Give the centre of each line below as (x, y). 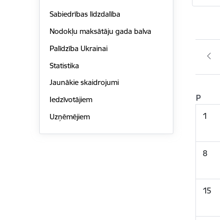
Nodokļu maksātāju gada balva (100, 31)
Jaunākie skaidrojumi (84, 82)
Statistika (64, 65)
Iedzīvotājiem (71, 100)
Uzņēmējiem (69, 116)
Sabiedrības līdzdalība (85, 14)
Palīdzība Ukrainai (78, 48)
